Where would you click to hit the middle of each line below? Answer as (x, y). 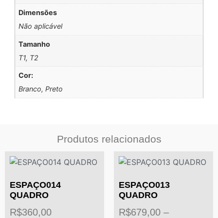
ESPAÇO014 (35, 185)
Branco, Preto (41, 89)
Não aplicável (41, 26)
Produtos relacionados (109, 139)
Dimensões (38, 13)
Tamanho (35, 44)
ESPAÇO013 (144, 185)
